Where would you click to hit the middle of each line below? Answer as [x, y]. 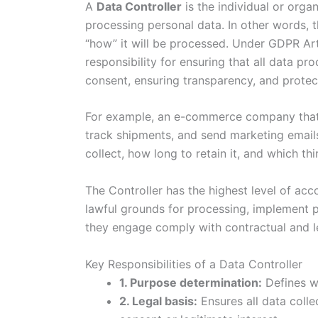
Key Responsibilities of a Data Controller [194, 264]
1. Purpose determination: [191, 282]
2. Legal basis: [158, 301]
